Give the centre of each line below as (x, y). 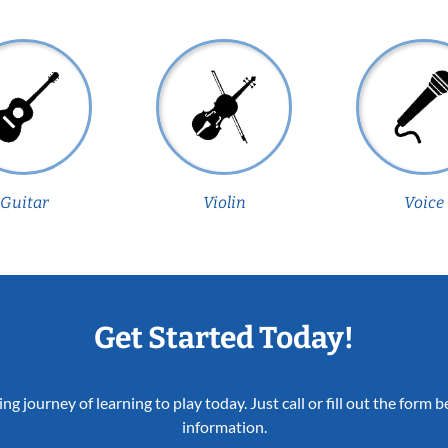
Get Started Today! (224, 337)
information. (224, 426)
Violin (224, 202)
